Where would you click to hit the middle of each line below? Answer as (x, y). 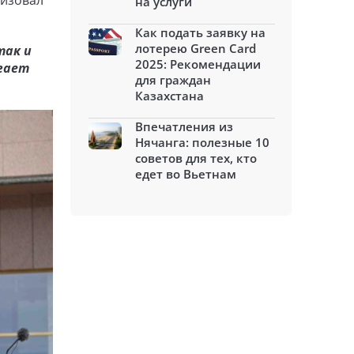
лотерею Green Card (196, 48)
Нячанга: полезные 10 (202, 142)
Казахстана (169, 96)
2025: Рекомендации (198, 64)
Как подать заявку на (200, 32)
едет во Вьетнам (186, 174)
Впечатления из (184, 126)
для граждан (173, 80)
